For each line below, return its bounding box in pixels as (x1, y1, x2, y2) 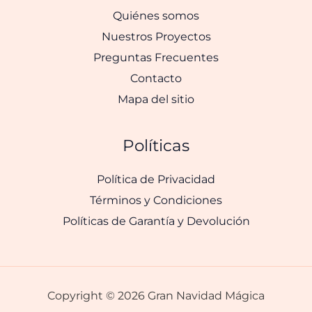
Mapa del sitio (118, 92, 194, 107)
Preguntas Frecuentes (93, 50, 219, 65)
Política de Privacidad (97, 172, 215, 187)
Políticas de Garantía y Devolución (62, 214, 250, 228)
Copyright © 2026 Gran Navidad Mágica (47, 288, 265, 303)
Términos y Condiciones (90, 193, 222, 208)
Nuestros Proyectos (101, 29, 211, 44)
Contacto (130, 71, 182, 86)
